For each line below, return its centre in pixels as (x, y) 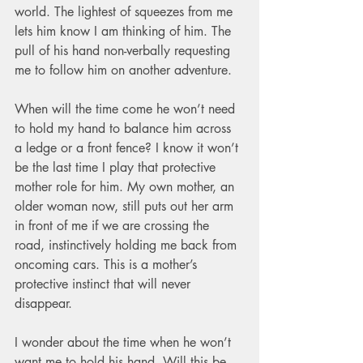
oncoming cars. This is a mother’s (108, 264)
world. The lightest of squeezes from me (126, 11)
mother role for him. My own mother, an (126, 186)
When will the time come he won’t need (127, 109)
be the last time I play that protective (117, 167)
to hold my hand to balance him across (125, 128)
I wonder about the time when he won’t (125, 342)
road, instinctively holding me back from (128, 245)
